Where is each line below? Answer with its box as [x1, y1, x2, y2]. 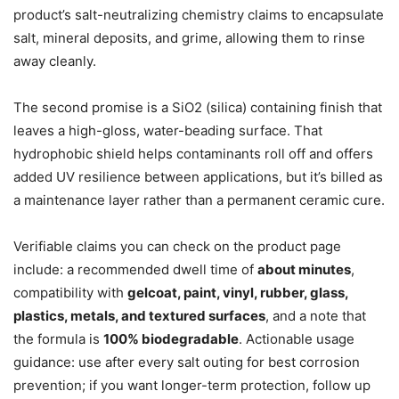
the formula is [13, 330, 103, 348]
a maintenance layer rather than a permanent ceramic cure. [13, 191, 385, 209]
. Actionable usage [239, 330, 354, 348]
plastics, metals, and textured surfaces [13, 307, 265, 325]
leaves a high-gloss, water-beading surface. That [13, 122, 322, 140]
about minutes [257, 261, 351, 279]
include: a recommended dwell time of [13, 261, 257, 279]
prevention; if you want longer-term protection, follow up [13, 377, 370, 395]
